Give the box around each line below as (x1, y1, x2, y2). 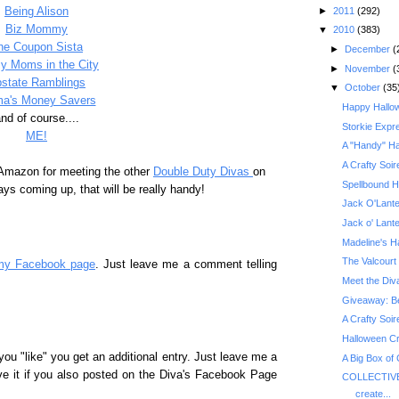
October (344, 82, 383, 94)
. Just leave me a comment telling (94, 258, 278, 271)
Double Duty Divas (153, 166, 253, 178)
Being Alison (4, 5, 69, 18)
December (344, 44, 393, 55)
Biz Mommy (5, 23, 68, 36)
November (344, 62, 393, 74)
